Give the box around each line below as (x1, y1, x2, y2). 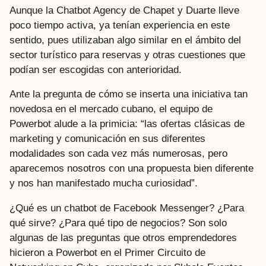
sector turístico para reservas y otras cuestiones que (9, 49, 245, 61)
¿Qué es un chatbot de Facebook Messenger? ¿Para (9, 202, 244, 214)
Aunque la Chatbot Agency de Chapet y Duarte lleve (9, 5, 239, 17)
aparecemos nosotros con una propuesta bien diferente (9, 163, 254, 175)
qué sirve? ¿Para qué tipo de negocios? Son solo (9, 217, 227, 229)
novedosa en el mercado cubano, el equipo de (9, 103, 213, 115)
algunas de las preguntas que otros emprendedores (9, 232, 237, 243)
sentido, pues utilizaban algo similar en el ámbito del (9, 34, 241, 46)
